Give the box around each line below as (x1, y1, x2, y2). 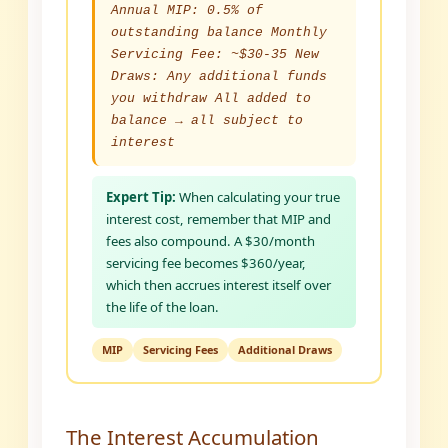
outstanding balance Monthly (111, 25, 328, 41)
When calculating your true (176, 188, 341, 207)
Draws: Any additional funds (111, 69, 328, 85)
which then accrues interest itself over (106, 276, 332, 295)
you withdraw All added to (111, 91, 312, 107)
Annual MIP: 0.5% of (111, 3, 264, 19)
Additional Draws (238, 342, 333, 358)
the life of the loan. (106, 298, 220, 317)
